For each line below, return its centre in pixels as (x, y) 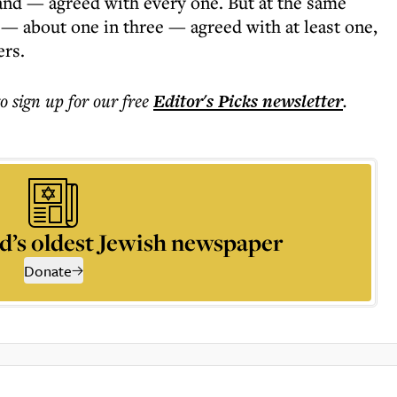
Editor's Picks (206, 101)
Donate (47, 271)
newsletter (300, 101)
